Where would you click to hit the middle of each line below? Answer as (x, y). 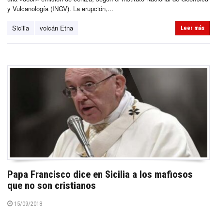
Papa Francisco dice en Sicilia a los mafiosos (100, 174)
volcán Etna (56, 28)
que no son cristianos (52, 185)
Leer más (193, 28)
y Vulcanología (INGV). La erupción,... (60, 9)
